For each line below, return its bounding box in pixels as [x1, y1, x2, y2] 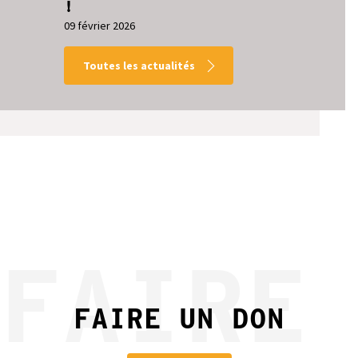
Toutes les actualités [83, 58, 195, 73]
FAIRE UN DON [74, 300, 284, 336]
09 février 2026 [64, 18, 135, 33]
